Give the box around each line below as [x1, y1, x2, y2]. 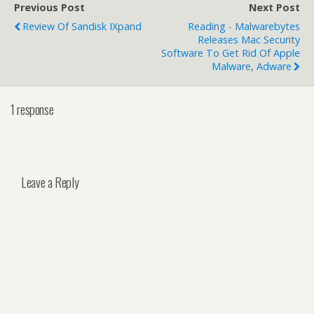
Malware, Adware [212, 60, 292, 73]
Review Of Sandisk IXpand [22, 20, 142, 33]
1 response [11, 99, 54, 118]
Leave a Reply [21, 172, 79, 192]
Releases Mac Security [198, 33, 300, 46]
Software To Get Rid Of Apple [161, 46, 300, 60]
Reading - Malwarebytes [188, 20, 300, 33]
